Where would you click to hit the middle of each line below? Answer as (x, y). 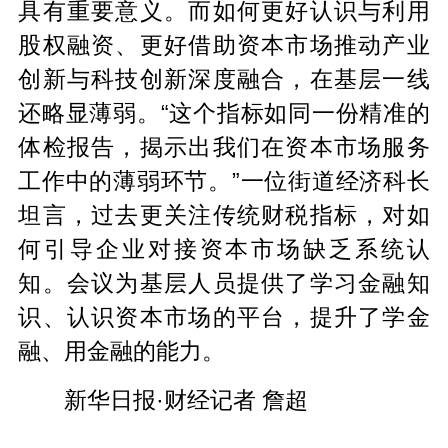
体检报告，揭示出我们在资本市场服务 (224, 146)
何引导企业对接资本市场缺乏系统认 (224, 248)
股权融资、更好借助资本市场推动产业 (224, 44)
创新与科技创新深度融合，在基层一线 (224, 78)
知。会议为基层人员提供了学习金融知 (224, 282)
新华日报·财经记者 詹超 (185, 399)
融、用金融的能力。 (122, 350)
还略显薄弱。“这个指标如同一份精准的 (224, 112)
